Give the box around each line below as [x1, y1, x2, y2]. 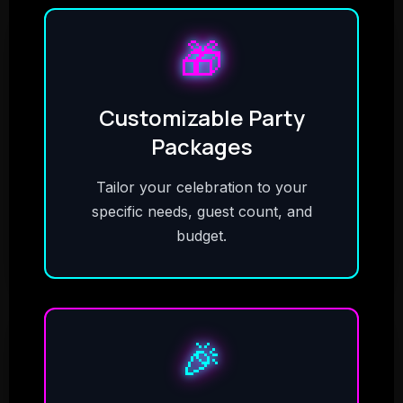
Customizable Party [98, 103, 305, 132]
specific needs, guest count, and [91, 202, 312, 220]
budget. [176, 227, 227, 245]
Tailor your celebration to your [95, 178, 308, 196]
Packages [150, 131, 253, 161]
